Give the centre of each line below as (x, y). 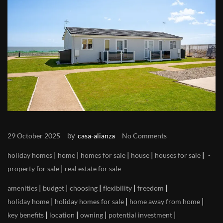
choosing (84, 188)
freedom (151, 188)
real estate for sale (93, 169)
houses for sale (178, 155)
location (62, 215)
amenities (22, 188)
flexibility (117, 188)
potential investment (140, 215)
